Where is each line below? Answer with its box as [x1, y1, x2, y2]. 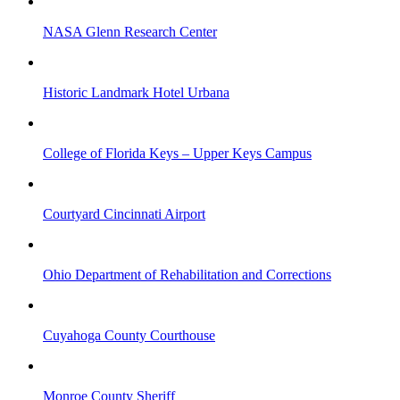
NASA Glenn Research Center [43, 23, 217, 39]
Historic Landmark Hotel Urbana [43, 84, 229, 100]
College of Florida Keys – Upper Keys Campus [43, 145, 312, 161]
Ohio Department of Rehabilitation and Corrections [43, 266, 331, 282]
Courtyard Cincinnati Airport [43, 205, 205, 221]
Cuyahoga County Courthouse [43, 327, 215, 343]
